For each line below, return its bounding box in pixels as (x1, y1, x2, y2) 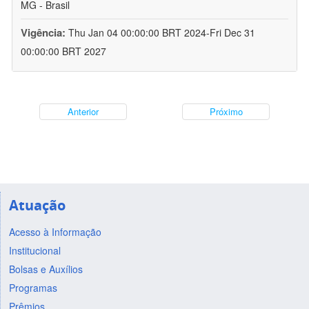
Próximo (209, 105, 243, 119)
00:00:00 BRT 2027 (21, 44, 106, 59)
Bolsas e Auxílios (8, 261, 83, 276)
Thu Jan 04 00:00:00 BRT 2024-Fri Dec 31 (68, 26, 255, 40)
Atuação (8, 195, 66, 215)
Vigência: (21, 25, 68, 41)
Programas (8, 280, 57, 295)
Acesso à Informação (8, 224, 101, 239)
